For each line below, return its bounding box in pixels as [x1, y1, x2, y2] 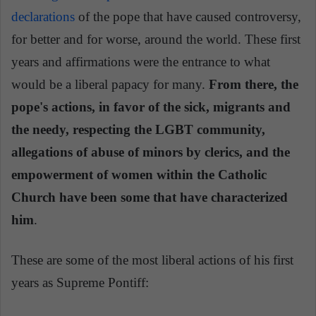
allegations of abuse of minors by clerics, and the [11, 145, 290, 160]
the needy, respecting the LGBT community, [11, 122, 265, 138]
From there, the [209, 77, 298, 92]
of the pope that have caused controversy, [75, 9, 301, 25]
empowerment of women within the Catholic [11, 167, 267, 183]
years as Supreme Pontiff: [11, 275, 149, 291]
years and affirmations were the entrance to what [11, 54, 270, 70]
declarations [11, 9, 75, 25]
